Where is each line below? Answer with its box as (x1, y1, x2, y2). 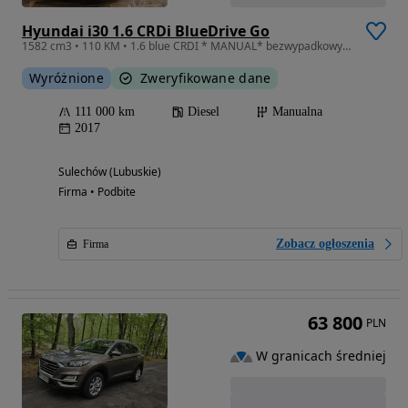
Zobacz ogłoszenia (276, 237, 374, 250)
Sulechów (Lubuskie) (58, 164, 161, 179)
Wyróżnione (29, 69, 104, 87)
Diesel (188, 105, 219, 118)
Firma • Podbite (58, 184, 136, 199)
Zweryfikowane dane (140, 69, 271, 87)
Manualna (272, 105, 322, 118)
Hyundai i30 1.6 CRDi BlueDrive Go (22, 21, 270, 41)
